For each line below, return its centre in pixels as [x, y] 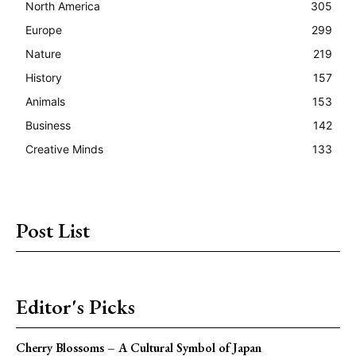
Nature [43, 54]
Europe [44, 30]
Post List [53, 231]
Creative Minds [64, 149]
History [44, 78]
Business [48, 126]
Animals [45, 102]
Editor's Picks [75, 307]
